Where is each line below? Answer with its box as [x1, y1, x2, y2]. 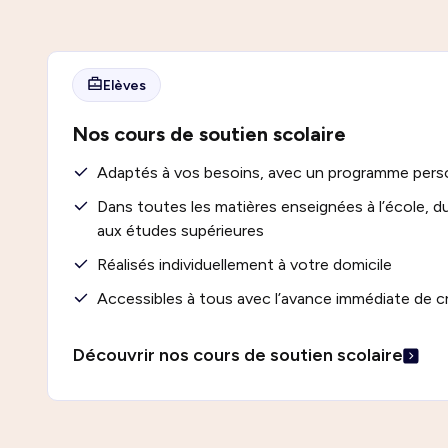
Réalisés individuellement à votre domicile [97, 255, 392, 274]
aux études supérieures [97, 221, 264, 240]
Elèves [103, 76, 147, 94]
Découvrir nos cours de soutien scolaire [73, 344, 403, 366]
